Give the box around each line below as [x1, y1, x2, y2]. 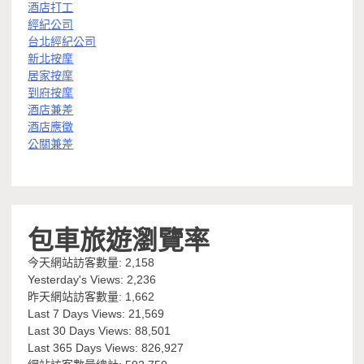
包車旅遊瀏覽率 [28, 219, 210, 258]
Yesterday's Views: [28, 273, 128, 287]
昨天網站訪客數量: [28, 290, 126, 304]
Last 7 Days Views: [28, 307, 129, 321]
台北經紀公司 [28, 35, 97, 49]
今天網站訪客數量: [28, 256, 126, 270]
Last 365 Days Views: [28, 341, 142, 355]
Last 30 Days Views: [28, 324, 136, 338]
